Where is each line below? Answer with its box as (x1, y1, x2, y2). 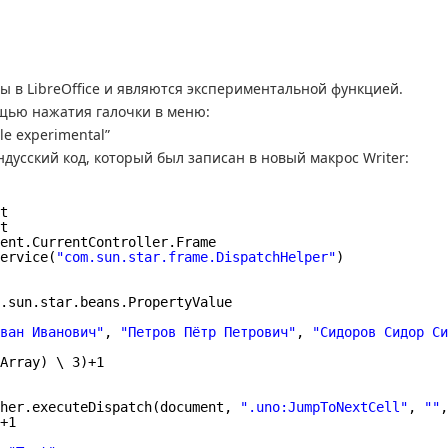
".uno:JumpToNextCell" (240, 398, 408, 415)
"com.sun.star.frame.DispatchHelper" (56, 248, 336, 265)
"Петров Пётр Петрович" (120, 323, 296, 340)
